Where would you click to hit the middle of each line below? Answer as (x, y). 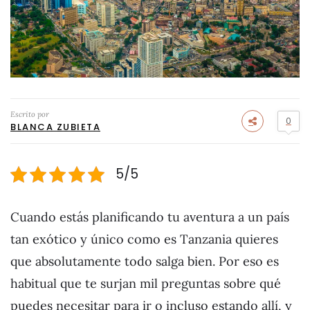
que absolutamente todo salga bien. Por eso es (145, 261)
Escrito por (30, 114)
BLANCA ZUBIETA (55, 127)
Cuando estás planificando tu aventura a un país (150, 217)
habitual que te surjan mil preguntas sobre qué (146, 283)
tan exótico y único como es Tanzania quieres (144, 239)
